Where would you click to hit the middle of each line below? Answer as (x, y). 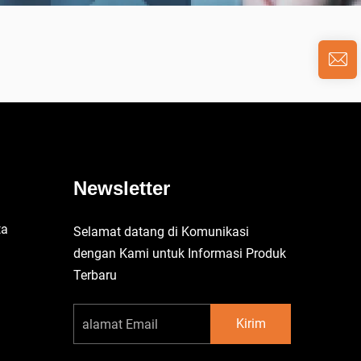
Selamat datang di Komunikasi (161, 232)
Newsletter (122, 188)
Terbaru (95, 275)
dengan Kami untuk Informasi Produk (180, 253)
